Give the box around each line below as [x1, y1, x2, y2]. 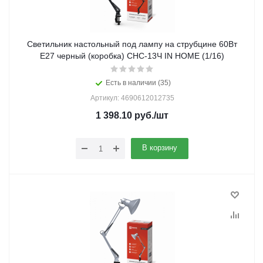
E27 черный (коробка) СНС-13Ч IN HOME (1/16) [88, 51, 224, 60]
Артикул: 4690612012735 [90, 94, 174, 102]
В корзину [142, 143, 177, 152]
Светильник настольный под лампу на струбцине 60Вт [27, 39, 237, 49]
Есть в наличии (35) [105, 79, 171, 87]
